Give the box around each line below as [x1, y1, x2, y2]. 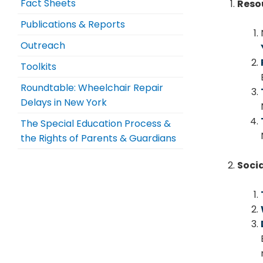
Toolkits [21, 60, 56, 73]
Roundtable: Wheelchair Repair [21, 81, 163, 95]
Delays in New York [21, 96, 107, 109]
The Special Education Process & [21, 117, 171, 130]
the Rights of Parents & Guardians [21, 131, 176, 145]
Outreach [21, 39, 65, 52]
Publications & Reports [21, 18, 125, 31]
